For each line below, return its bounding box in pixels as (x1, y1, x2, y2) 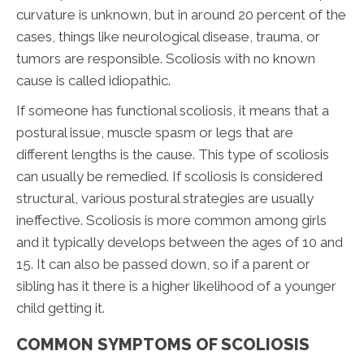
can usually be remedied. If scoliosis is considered (16, 168, 323, 185)
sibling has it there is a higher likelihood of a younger (16, 278, 336, 295)
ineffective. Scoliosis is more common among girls (16, 212, 327, 229)
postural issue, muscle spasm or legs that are (16, 124, 293, 141)
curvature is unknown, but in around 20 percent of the (16, 6, 346, 24)
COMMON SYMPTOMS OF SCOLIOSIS (16, 335, 310, 355)
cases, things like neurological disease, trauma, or (16, 28, 320, 45)
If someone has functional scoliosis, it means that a (16, 102, 329, 119)
